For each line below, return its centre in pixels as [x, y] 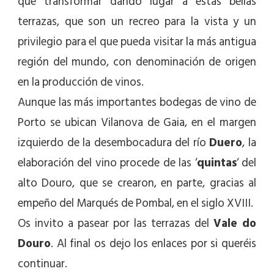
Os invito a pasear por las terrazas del [116, 224]
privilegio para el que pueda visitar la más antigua [137, 42]
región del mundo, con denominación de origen [137, 62]
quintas [217, 163]
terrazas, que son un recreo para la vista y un [137, 22]
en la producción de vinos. [81, 83]
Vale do [235, 224]
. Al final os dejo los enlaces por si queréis [154, 244]
